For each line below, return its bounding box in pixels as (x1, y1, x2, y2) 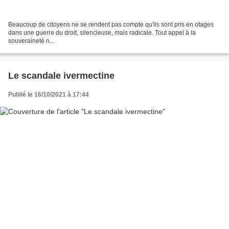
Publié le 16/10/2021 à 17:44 (8, 91, 89, 99)
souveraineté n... (8, 37, 54, 45)
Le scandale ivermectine (8, 71, 114, 81)
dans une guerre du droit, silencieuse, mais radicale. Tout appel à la (8, 29, 196, 37)
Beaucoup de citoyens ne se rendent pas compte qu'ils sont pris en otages (8, 21, 214, 29)
